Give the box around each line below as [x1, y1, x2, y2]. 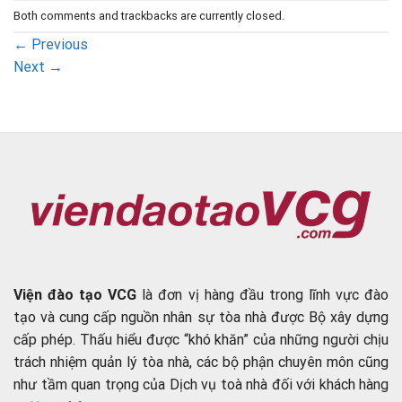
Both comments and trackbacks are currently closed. [13, 8, 284, 22]
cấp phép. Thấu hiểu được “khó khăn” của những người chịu [13, 331, 389, 349]
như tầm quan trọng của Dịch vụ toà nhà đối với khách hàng [13, 376, 389, 394]
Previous [28, 36, 88, 54]
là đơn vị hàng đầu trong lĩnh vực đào [136, 286, 389, 304]
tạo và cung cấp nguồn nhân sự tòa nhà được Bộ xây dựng [13, 309, 389, 327]
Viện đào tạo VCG [13, 286, 137, 304]
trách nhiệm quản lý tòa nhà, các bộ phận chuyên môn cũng [13, 354, 389, 371]
